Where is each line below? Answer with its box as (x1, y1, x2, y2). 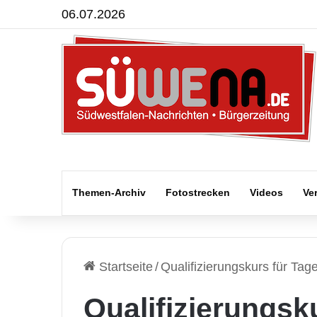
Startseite (96, 260, 153, 274)
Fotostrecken (166, 187, 230, 198)
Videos (250, 187, 283, 198)
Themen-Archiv (72, 187, 146, 198)
